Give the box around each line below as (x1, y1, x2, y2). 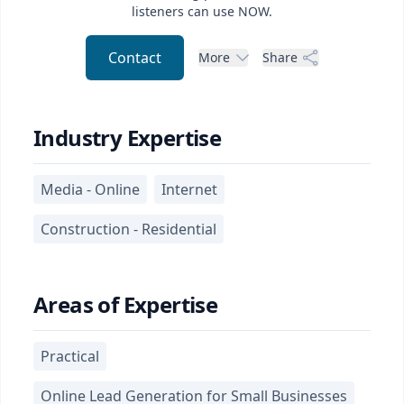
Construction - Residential (41, 219, 216, 239)
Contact (107, 48, 161, 68)
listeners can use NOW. (132, 3, 272, 20)
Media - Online (41, 179, 140, 199)
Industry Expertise (33, 123, 222, 152)
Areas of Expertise (33, 289, 218, 319)
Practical (41, 346, 99, 366)
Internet (161, 179, 217, 199)
